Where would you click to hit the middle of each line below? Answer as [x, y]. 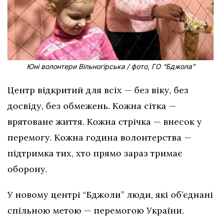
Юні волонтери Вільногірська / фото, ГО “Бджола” [110, 66]
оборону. [27, 169]
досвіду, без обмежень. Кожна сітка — [92, 106]
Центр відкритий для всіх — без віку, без [98, 90]
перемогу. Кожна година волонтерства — [99, 137]
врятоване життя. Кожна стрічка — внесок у [105, 121]
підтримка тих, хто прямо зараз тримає [95, 153]
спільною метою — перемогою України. [96, 210]
